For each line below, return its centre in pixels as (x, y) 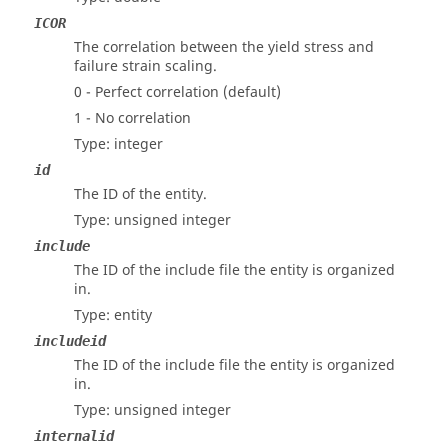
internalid (74, 436)
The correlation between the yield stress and (224, 47)
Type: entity (113, 315)
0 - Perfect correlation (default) (177, 92)
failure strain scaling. (145, 66)
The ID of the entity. (140, 194)
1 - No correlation (132, 118)
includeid (70, 341)
